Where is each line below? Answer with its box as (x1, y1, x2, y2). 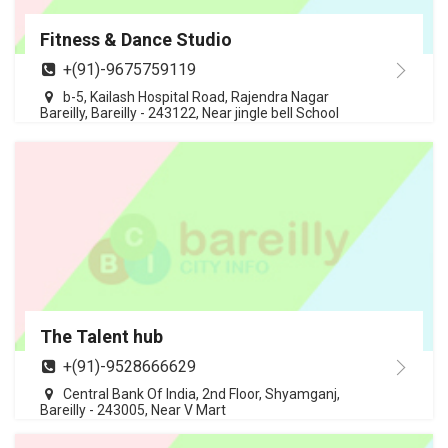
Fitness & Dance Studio (40, 29, 232, 51)
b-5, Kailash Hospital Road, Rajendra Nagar (63, 89, 329, 106)
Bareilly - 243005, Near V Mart (40, 402, 226, 419)
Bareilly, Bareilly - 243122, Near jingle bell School (40, 105, 339, 122)
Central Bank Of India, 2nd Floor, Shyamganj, (63, 386, 340, 403)
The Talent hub (40, 326, 163, 348)
